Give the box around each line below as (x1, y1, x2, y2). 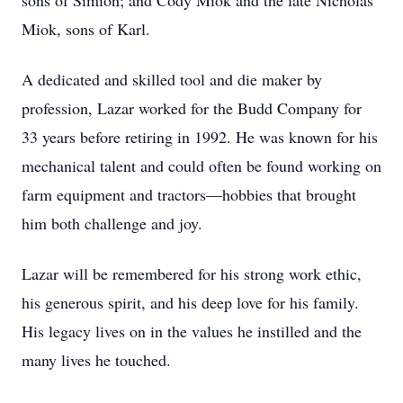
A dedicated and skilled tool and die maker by (22, 68, 322, 90)
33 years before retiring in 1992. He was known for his (22, 126, 378, 148)
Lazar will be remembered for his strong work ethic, (22, 263, 362, 284)
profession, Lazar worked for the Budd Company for (22, 97, 362, 119)
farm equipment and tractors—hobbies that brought (22, 184, 356, 205)
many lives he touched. (22, 349, 171, 371)
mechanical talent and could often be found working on (22, 155, 381, 176)
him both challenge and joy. (22, 212, 202, 234)
